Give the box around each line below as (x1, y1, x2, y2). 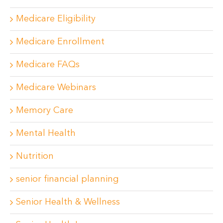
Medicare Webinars (16, 83, 96, 92)
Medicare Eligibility (16, 14, 96, 23)
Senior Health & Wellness (16, 197, 120, 207)
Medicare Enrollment (16, 37, 105, 46)
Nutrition (16, 151, 54, 161)
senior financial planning (16, 174, 119, 184)
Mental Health (16, 128, 76, 138)
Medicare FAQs (16, 60, 80, 69)
